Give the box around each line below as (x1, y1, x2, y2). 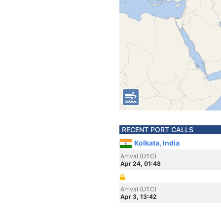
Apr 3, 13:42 (120, 193, 157, 200)
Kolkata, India (134, 139, 180, 147)
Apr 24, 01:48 (120, 160, 161, 167)
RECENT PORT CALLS (122, 125, 193, 134)
